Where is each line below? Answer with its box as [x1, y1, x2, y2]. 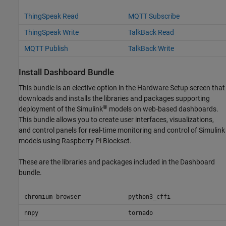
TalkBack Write [128, 44, 174, 52]
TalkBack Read [128, 28, 174, 36]
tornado [128, 209, 153, 217]
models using [19, 137, 62, 145]
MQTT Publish [24, 44, 68, 52]
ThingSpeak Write [24, 28, 79, 36]
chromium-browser [24, 193, 81, 201]
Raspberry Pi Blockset [62, 137, 130, 145]
